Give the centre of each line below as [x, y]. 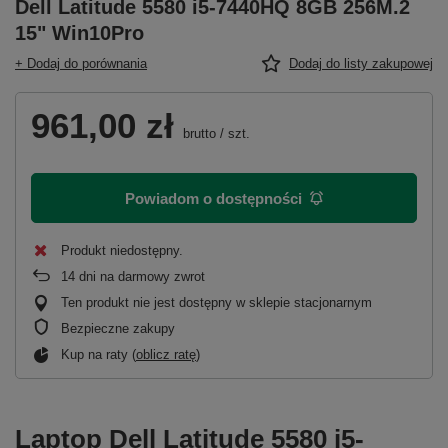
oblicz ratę [166, 354]
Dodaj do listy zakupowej [361, 63]
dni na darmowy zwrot [140, 276]
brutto [197, 133]
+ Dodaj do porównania [81, 63]
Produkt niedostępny [120, 250]
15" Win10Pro [79, 33]
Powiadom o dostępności [213, 198]
